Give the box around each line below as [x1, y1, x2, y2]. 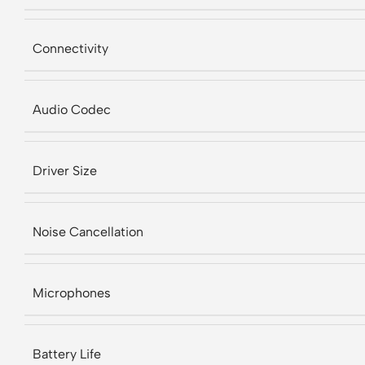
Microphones [33, 285, 111, 301]
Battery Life [33, 346, 101, 362]
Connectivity [33, 41, 108, 56]
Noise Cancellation [33, 224, 143, 240]
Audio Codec [33, 102, 111, 117]
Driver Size [33, 163, 97, 178]
